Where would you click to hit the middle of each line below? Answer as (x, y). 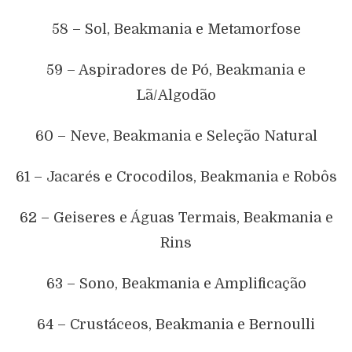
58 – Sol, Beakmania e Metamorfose (176, 29)
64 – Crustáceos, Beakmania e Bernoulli (176, 324)
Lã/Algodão (176, 95)
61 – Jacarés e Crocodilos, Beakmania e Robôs (176, 176)
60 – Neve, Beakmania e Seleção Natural (176, 136)
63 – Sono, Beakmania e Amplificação (176, 283)
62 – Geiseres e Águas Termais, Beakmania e (176, 217)
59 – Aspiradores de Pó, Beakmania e (176, 70)
